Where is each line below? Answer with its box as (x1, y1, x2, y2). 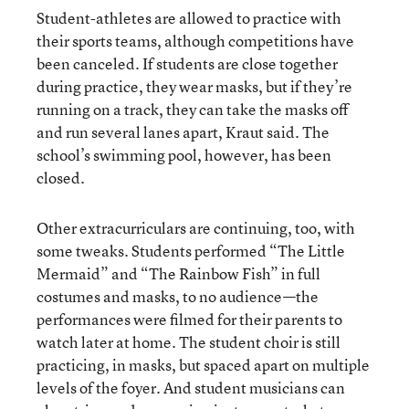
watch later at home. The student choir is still (37, 330, 341, 352)
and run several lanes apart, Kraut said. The (37, 121, 330, 142)
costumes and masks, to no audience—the (37, 285, 319, 307)
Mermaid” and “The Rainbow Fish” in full (37, 262, 320, 284)
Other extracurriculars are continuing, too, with (37, 216, 355, 238)
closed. (37, 166, 85, 188)
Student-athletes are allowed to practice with (37, 6, 341, 28)
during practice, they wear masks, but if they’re (37, 75, 352, 97)
